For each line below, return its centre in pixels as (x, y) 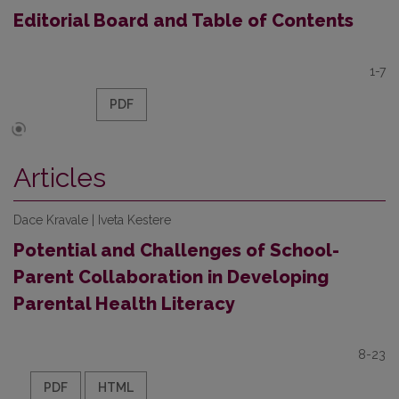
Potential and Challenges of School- (176, 250)
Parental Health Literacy (124, 304)
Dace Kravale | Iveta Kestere (92, 220)
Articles (60, 178)
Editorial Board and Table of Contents (183, 20)
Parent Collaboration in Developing (171, 277)
